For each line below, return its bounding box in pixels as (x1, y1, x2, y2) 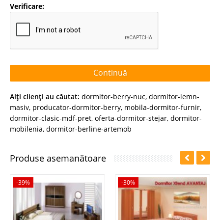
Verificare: (10, 1, 44, 11)
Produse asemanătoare (10, 152, 106, 164)
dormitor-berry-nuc (82, 91, 145, 101)
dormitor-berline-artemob (46, 124, 132, 134)
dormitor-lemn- (149, 91, 199, 101)
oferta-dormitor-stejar (95, 113, 167, 123)
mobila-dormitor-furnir (124, 102, 200, 112)
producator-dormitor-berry (32, 102, 121, 112)
